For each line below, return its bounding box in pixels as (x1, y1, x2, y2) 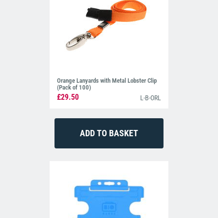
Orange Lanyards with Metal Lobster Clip (57, 76, 157, 84)
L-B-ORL (140, 94, 161, 102)
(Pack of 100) (57, 83, 91, 91)
